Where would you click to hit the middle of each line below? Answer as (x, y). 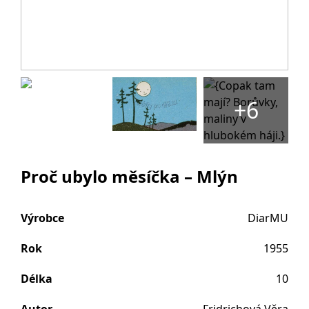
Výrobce (42, 218)
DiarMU (268, 218)
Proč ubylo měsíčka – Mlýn (129, 176)
